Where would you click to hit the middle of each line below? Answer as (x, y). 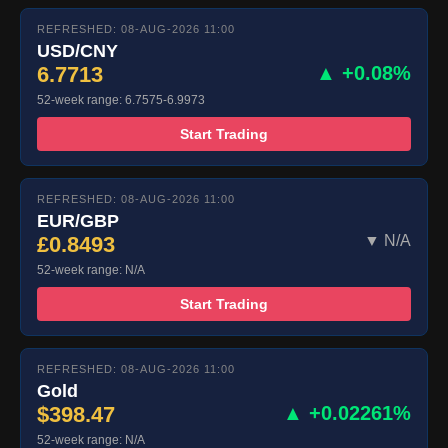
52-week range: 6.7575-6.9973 (121, 100)
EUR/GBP (78, 221)
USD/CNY (77, 51)
